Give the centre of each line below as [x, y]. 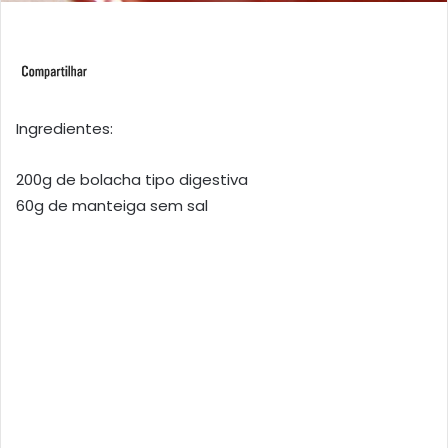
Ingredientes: [64, 129]
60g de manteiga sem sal [112, 206]
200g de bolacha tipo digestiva [132, 180]
